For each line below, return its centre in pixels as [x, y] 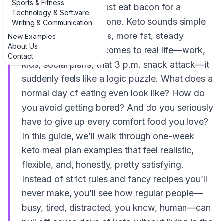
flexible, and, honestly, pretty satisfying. [103, 165]
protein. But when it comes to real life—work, [113, 50]
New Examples [32, 36]
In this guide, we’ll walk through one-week [108, 136]
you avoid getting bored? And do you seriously [117, 107]
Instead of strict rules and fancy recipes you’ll [114, 179]
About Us [23, 46]
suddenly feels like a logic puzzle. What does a [117, 79]
